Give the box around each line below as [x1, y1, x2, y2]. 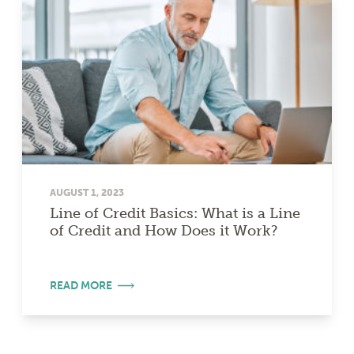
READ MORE [50, 279, 112, 293]
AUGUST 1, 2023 [50, 186, 124, 199]
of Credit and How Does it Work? [50, 222, 277, 240]
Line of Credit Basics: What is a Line [50, 205, 300, 223]
